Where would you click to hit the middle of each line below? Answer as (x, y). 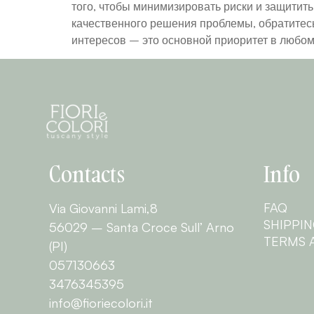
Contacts (87, 174)
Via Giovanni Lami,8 (103, 208)
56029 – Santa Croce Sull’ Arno (142, 227)
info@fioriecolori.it (101, 302)
